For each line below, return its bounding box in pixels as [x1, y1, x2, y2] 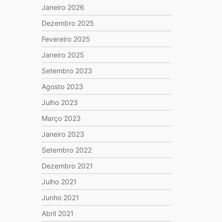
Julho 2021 [41, 177, 77, 186]
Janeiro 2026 [41, 3, 84, 11]
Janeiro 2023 [41, 130, 84, 138]
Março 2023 [41, 114, 81, 122]
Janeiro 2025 [41, 51, 84, 59]
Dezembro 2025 [41, 19, 94, 27]
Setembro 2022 [41, 146, 92, 154]
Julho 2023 [41, 98, 78, 107]
